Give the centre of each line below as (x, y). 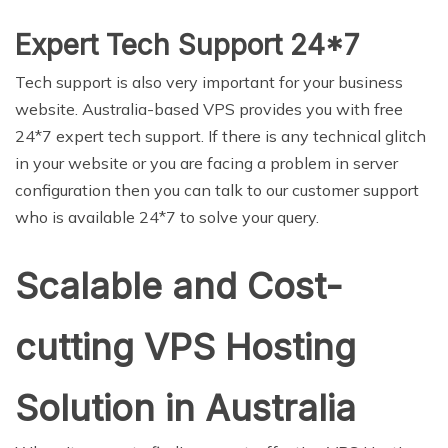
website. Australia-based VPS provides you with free (209, 108)
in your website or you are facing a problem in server (206, 162)
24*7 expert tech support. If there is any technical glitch (220, 135)
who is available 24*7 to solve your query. (167, 216)
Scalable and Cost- (179, 285)
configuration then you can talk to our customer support (217, 189)
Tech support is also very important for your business (209, 81)
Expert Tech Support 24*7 (187, 44)
